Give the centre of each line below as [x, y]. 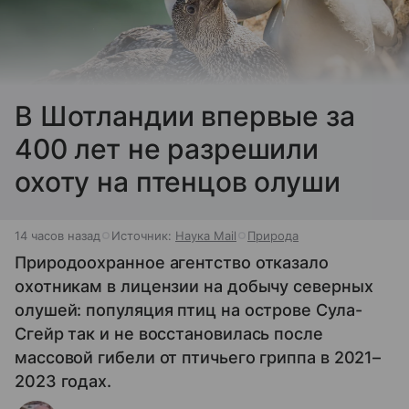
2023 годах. [63, 381]
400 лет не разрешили [167, 148]
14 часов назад [58, 235]
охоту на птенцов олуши [178, 181]
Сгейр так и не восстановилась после [169, 333]
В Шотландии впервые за [185, 115]
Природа [273, 235]
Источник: [143, 235]
